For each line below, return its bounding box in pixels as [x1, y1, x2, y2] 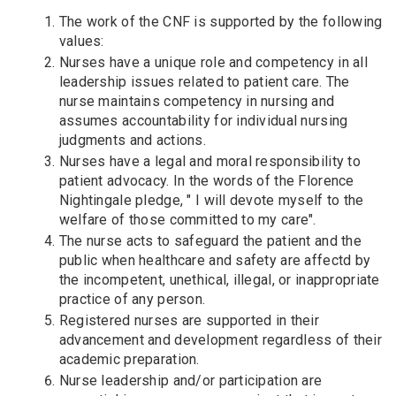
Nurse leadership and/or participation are [58, 371, 323, 389]
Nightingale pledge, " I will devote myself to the [58, 191, 364, 209]
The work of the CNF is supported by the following [58, 12, 383, 30]
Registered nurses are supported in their [58, 311, 319, 329]
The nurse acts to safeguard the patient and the [58, 232, 362, 249]
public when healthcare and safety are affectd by [58, 251, 371, 269]
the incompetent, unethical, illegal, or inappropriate [58, 270, 380, 288]
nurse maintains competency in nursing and [58, 92, 335, 110]
